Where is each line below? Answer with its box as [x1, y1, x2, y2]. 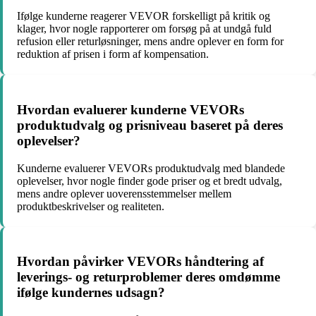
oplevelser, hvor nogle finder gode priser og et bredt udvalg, [17, 174, 282, 187]
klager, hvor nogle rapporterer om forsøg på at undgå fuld [17, 23, 272, 35]
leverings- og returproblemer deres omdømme [17, 269, 280, 285]
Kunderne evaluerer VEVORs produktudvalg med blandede [17, 162, 285, 174]
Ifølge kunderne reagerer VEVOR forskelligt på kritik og [17, 10, 270, 23]
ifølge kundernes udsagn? [17, 285, 165, 300]
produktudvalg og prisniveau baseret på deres [17, 117, 283, 133]
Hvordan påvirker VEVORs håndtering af [17, 254, 264, 269]
